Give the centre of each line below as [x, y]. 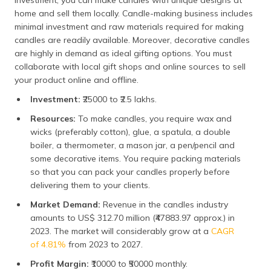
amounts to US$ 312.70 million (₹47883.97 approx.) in [132, 218]
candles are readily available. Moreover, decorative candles [132, 40]
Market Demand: [67, 205]
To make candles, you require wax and [155, 119]
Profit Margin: [61, 264]
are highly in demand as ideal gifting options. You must [123, 54]
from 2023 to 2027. [106, 245]
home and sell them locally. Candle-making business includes [134, 14]
